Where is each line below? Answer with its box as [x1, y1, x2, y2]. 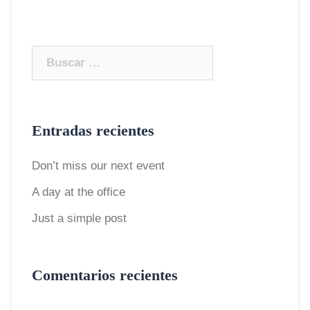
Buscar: [31, 47, 74, 61]
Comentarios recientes [32, 266, 178, 284]
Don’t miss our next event [32, 158, 165, 172]
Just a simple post [32, 211, 127, 225]
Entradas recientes [32, 121, 154, 139]
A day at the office [32, 185, 125, 199]
